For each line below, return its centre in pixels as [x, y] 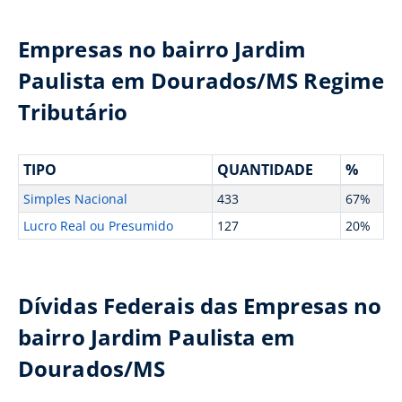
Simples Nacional [75, 199]
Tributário [73, 112]
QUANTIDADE [265, 170]
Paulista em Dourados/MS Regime [201, 80]
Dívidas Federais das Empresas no [200, 306]
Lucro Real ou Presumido [98, 226]
